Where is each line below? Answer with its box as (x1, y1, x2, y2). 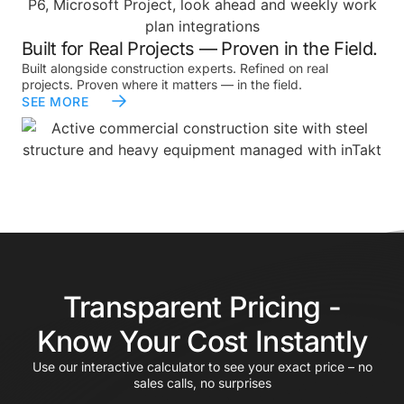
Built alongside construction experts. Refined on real (22, 60, 328, 76)
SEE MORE (22, 93, 89, 109)
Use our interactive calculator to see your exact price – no (32, 358, 372, 374)
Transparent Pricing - (62, 289, 342, 325)
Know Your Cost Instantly (36, 323, 368, 359)
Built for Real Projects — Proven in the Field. (22, 37, 378, 60)
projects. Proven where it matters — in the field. (22, 76, 302, 92)
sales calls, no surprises (133, 374, 271, 390)
